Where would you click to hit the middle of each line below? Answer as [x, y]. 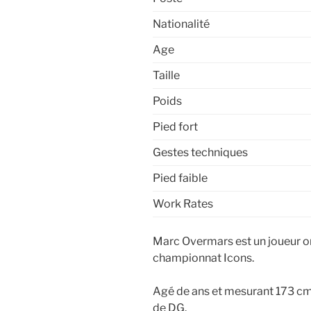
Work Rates [183, 203]
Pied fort [175, 126]
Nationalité [181, 24]
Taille [166, 75]
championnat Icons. [203, 258]
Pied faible [180, 178]
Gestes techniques [200, 152]
